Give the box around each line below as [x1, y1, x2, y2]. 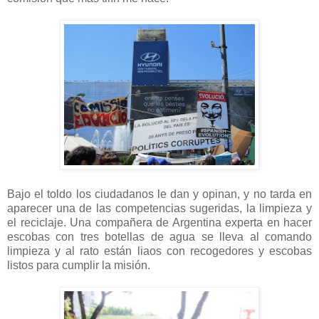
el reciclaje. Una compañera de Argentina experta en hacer [7, 216, 312, 229]
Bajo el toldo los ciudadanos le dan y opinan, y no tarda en [7, 187, 312, 200]
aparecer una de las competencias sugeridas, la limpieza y [7, 202, 312, 214]
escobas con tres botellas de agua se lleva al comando [7, 230, 312, 243]
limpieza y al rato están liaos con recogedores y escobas [7, 244, 312, 257]
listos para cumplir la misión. [7, 258, 153, 271]
